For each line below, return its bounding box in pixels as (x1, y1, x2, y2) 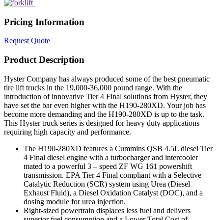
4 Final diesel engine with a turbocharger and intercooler (24, 153, 198, 162)
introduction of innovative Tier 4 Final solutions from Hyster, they (4, 92, 207, 101)
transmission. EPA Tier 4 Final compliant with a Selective (24, 170, 201, 179)
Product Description (4, 54, 84, 65)
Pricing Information (4, 16, 84, 27)
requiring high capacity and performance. (4, 127, 131, 136)
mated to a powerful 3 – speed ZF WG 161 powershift (24, 162, 192, 170)
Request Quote (4, 36, 50, 45)
